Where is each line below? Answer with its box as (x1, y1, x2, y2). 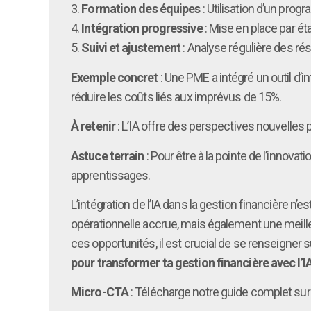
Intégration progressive (81, 21, 203, 36)
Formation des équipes (81, 1, 201, 17)
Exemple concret (71, 69, 158, 85)
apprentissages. (71, 167, 151, 183)
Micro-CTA (71, 285, 128, 300)
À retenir (71, 119, 115, 134)
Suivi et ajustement (81, 40, 181, 56)
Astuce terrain (71, 148, 144, 163)
